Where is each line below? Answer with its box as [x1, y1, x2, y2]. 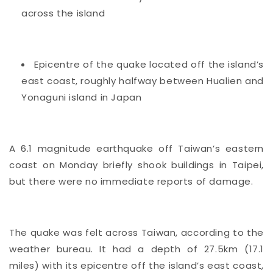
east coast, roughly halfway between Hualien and [21, 74, 264, 87]
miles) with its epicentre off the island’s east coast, [9, 258, 264, 272]
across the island [21, 6, 105, 19]
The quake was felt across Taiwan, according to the [9, 225, 264, 239]
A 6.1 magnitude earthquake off [9, 141, 173, 155]
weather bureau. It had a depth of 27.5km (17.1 [9, 242, 264, 255]
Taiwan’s [178, 141, 221, 155]
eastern [225, 141, 264, 155]
